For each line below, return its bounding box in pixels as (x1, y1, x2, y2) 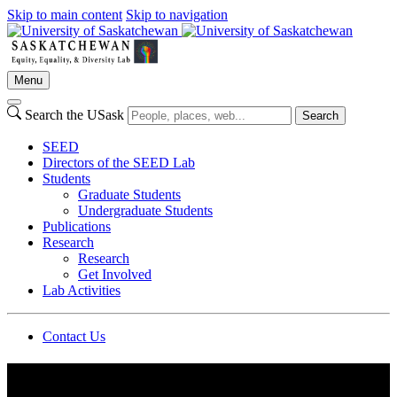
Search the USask (25, 107, 124, 122)
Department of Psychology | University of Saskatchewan (7, 363, 371, 379)
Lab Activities (43, 283, 121, 298)
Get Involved (78, 267, 152, 282)
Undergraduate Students (78, 203, 213, 218)
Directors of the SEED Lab (43, 155, 195, 170)
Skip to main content (7, 7, 122, 22)
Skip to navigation (126, 7, 228, 22)
